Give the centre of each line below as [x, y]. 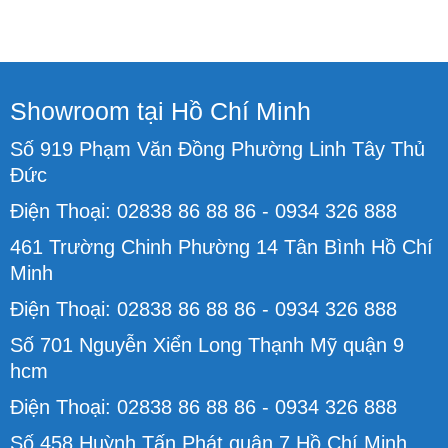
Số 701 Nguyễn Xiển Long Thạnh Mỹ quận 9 [207, 344]
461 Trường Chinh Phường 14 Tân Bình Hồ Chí [221, 246]
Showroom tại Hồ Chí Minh [160, 110]
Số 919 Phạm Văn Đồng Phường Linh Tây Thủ [217, 148]
